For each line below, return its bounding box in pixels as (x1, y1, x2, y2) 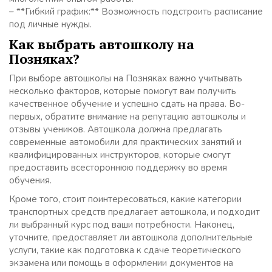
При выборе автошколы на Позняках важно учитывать (9, 72, 242, 85)
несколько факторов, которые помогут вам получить (9, 85, 236, 98)
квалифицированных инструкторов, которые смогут (9, 149, 231, 161)
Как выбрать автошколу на (9, 35, 194, 53)
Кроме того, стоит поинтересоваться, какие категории (9, 193, 242, 206)
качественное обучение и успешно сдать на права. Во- (9, 98, 245, 110)
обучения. (9, 174, 52, 187)
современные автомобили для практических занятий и (9, 136, 242, 149)
